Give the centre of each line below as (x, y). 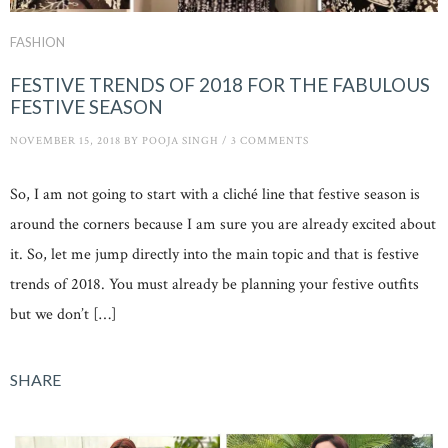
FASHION (37, 42)
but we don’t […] (63, 314)
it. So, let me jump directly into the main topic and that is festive (214, 254)
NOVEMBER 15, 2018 (65, 141)
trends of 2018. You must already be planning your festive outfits (214, 284)
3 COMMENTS (270, 141)
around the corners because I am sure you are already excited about (223, 224)
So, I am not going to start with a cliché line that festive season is (215, 194)
